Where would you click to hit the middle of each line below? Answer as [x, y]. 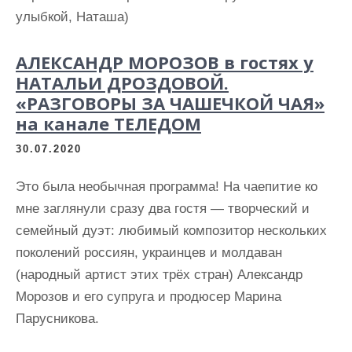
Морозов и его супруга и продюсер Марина [148, 297]
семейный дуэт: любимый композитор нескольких [171, 231]
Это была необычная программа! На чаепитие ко [167, 187]
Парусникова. [57, 319]
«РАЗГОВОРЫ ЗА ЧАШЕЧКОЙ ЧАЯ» [170, 103]
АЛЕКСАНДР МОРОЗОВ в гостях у [165, 62]
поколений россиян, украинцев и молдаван [149, 253]
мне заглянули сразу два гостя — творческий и [163, 209]
